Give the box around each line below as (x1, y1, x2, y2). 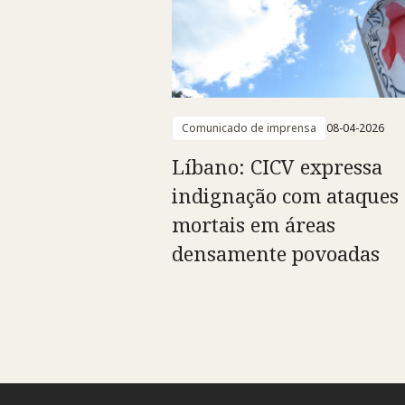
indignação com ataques (172, 182, 399, 210)
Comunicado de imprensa (182, 120, 316, 137)
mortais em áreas (172, 211, 335, 239)
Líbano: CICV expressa (172, 153, 382, 181)
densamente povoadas (172, 240, 380, 268)
